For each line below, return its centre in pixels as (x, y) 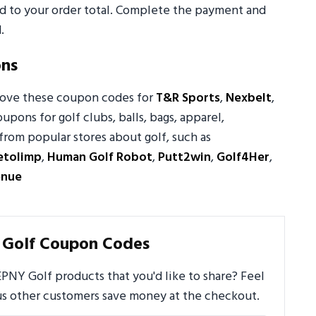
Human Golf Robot (100, 158)
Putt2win (184, 158)
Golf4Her (243, 158)
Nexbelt (249, 99)
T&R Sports (188, 99)
